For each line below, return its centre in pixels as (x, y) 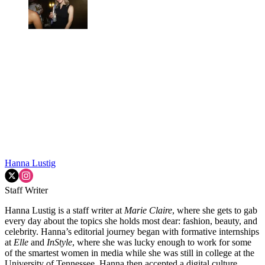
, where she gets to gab (215, 210)
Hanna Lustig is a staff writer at (64, 210)
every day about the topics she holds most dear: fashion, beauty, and (131, 221)
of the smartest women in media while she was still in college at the (130, 253)
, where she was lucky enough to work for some (162, 242)
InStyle (59, 242)
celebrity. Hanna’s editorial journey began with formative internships (132, 231)
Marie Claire (148, 210)
